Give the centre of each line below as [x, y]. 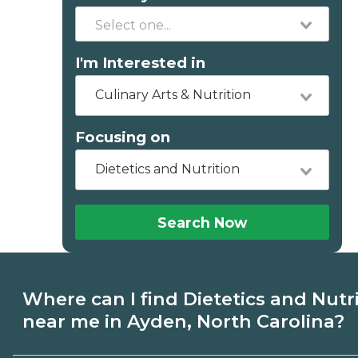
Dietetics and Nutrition [167, 169]
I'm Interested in [140, 63]
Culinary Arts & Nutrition [173, 95]
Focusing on [122, 137]
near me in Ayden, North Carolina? [183, 321]
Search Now [202, 222]
